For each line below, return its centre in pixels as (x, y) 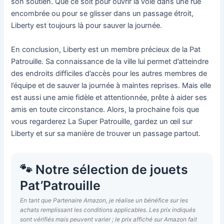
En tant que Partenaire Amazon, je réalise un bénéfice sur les (104, 200)
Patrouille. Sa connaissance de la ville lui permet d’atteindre (110, 61)
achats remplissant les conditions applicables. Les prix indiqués (108, 210)
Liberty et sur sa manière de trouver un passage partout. (106, 133)
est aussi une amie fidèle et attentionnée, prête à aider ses (109, 97)
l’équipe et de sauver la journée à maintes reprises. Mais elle (111, 85)
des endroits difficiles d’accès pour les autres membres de (109, 73)
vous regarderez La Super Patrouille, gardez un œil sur (102, 121)
